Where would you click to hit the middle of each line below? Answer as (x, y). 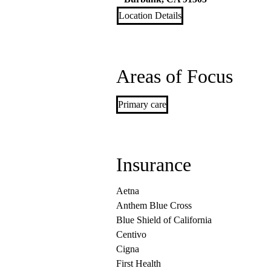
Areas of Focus (175, 77)
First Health (139, 264)
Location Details (150, 16)
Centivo (131, 235)
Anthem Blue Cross (154, 206)
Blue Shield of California (164, 220)
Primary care (142, 105)
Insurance (154, 165)
